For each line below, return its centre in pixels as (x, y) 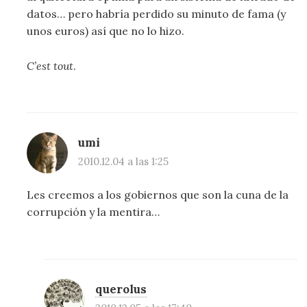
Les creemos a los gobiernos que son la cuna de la (158, 195)
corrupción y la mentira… (94, 212)
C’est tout (50, 65)
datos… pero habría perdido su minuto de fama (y (157, 14)
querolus (121, 289)
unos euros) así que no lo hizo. (106, 31)
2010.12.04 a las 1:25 (124, 162)
